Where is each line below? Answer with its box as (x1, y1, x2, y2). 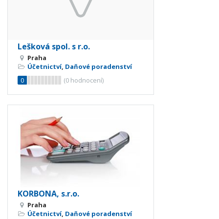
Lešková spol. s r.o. (18, 41, 90, 52)
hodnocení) (69, 76, 104, 85)
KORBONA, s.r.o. (18, 188, 79, 199)
